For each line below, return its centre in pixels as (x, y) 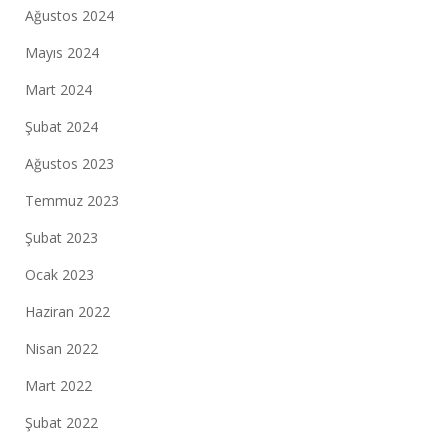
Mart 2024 (58, 89)
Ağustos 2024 (69, 15)
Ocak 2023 (59, 274)
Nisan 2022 (61, 348)
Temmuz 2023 (72, 200)
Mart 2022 (58, 385)
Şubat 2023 (61, 237)
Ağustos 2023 (69, 163)
